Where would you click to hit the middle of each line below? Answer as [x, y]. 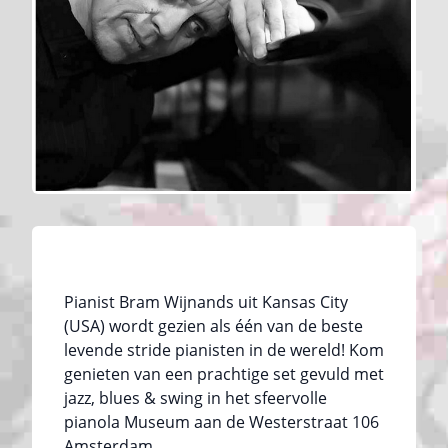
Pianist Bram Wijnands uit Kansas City [206, 301]
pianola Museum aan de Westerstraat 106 [221, 421]
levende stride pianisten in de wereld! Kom [224, 349]
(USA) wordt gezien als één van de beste [213, 325]
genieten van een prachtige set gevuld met [224, 373]
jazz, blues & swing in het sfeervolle [195, 397]
